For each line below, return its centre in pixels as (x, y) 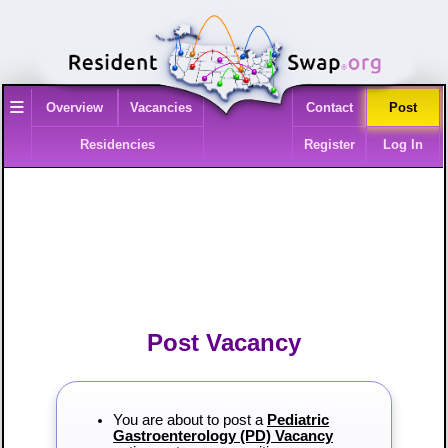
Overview (74, 108)
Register (329, 145)
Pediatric (297, 420)
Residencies (118, 145)
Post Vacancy (223, 342)
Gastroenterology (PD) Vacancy (222, 436)
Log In (403, 145)
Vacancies (160, 108)
